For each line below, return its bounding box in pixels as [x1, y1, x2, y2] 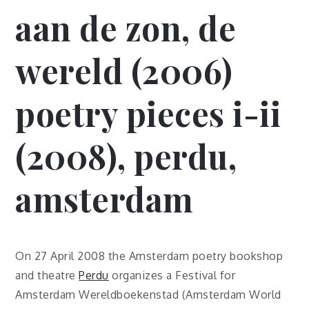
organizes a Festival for [108, 268, 236, 282]
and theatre [15, 268, 79, 282]
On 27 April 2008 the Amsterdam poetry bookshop [15, 248, 283, 263]
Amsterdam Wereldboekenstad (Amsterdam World [15, 287, 281, 301]
